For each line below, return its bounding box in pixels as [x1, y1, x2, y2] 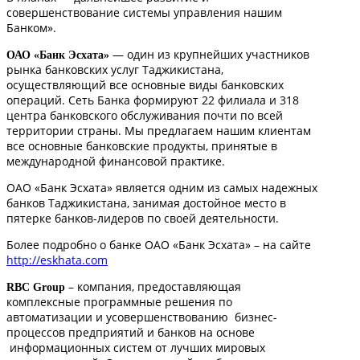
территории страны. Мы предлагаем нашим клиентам [6, 122, 311, 138]
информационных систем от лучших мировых [6, 339, 265, 355]
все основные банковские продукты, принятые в [6, 137, 277, 153]
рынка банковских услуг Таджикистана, [6, 61, 223, 77]
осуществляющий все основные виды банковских [6, 76, 284, 92]
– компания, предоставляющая [65, 278, 241, 294]
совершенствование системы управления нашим [6, 4, 282, 20]
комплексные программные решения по [6, 293, 232, 309]
